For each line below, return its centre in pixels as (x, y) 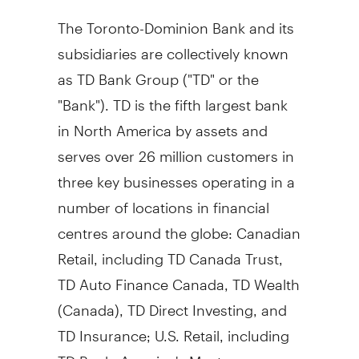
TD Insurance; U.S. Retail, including (173, 329)
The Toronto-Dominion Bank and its (175, 21)
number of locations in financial (163, 200)
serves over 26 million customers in (175, 149)
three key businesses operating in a (176, 175)
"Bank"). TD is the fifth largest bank (172, 98)
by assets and (219, 123)
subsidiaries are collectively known (173, 46)
